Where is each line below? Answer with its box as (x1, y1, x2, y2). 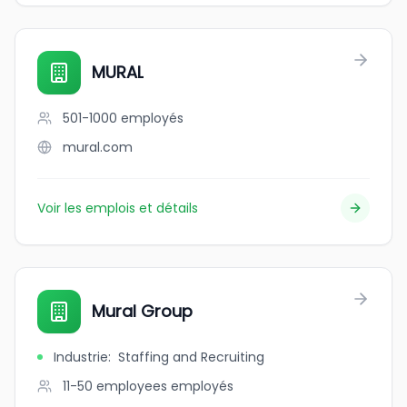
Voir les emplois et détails (37, 199, 198, 217)
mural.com (63, 138, 133, 156)
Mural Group (92, 300, 193, 323)
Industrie (54, 348, 108, 366)
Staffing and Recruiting (118, 348, 264, 366)
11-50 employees (63, 377, 167, 395)
